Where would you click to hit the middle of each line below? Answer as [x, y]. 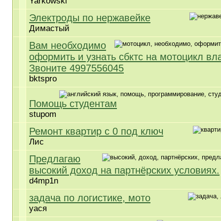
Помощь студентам [73, 104]
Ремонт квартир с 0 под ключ [96, 131]
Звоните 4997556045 [76, 68]
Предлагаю [55, 159]
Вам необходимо [68, 45]
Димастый [49, 28]
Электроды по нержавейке [90, 18]
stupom [43, 114]
